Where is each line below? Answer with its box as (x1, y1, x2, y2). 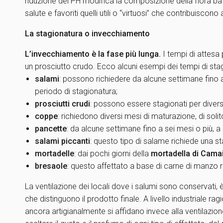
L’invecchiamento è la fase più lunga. (25, 49, 161, 59)
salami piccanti (35, 136, 90, 146)
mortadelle (35, 149, 74, 158)
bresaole (35, 161, 67, 171)
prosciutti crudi (35, 99, 90, 109)
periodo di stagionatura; (35, 87, 117, 96)
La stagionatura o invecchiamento (25, 29, 150, 38)
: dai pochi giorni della (74, 149, 151, 158)
